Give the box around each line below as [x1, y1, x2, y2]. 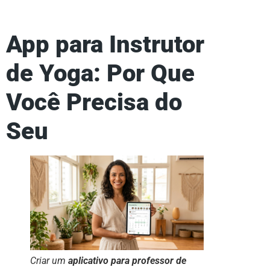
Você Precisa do [6, 88, 182, 117]
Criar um [30, 255, 68, 267]
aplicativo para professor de [68, 255, 186, 267]
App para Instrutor [6, 30, 204, 59]
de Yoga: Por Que [6, 59, 195, 88]
